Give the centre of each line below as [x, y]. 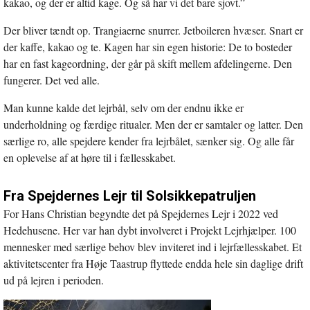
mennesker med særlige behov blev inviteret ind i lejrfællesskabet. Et [153, 246]
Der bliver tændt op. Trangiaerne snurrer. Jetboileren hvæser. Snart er [153, 30]
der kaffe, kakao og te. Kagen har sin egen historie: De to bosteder [148, 46]
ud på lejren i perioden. [54, 280]
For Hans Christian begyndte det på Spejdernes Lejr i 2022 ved [141, 213]
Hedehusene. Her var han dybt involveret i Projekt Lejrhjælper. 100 [150, 230]
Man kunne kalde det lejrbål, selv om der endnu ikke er [124, 107]
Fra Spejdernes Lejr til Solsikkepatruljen [130, 195]
